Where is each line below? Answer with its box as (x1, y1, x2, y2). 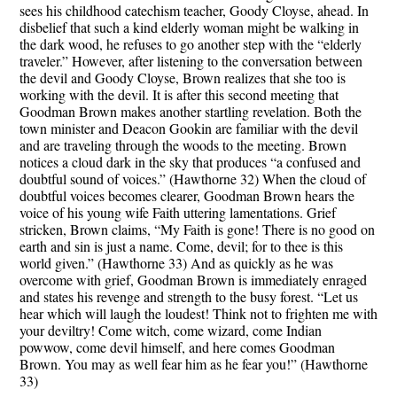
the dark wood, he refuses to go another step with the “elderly (19, 35, 362, 54)
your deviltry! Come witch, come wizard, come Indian (19, 321, 322, 340)
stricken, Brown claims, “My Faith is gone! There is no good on (19, 220, 375, 239)
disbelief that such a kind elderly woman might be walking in (19, 18, 359, 37)
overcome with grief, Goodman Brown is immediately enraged (19, 270, 367, 290)
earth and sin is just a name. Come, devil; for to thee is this (19, 237, 343, 256)
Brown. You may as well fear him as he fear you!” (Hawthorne (19, 354, 368, 374)
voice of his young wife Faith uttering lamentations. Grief (19, 203, 336, 222)
